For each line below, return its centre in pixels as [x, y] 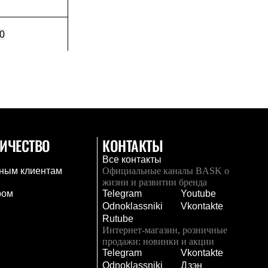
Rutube [118, 219]
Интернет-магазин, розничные [165, 230]
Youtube [198, 194]
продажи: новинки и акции [159, 241]
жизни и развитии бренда [155, 182]
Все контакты [132, 159]
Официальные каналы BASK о [166, 171]
